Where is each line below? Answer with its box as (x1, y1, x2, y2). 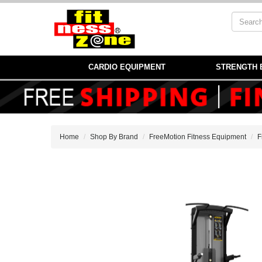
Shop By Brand (90, 133, 138, 141)
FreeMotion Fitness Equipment (149, 133, 246, 141)
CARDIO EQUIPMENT (88, 63, 166, 71)
